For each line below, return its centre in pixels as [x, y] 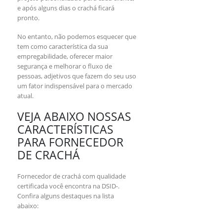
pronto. [28, 18]
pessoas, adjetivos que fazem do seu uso [77, 76]
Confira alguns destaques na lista [66, 196]
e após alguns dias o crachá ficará [66, 8]
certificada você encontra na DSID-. [68, 186]
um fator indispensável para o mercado [75, 86]
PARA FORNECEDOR [70, 142]
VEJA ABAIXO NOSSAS [74, 116]
